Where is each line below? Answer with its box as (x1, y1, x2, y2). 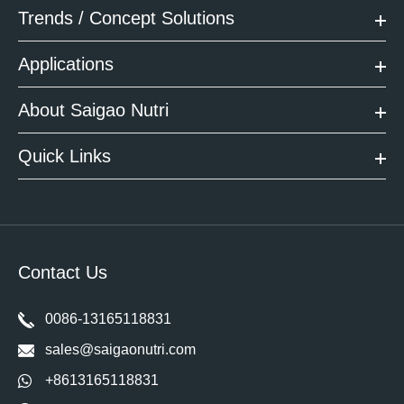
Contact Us (18, 262, 113, 282)
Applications (18, 53, 114, 74)
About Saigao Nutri (18, 99, 169, 120)
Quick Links (18, 145, 111, 166)
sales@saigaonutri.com (45, 341, 196, 357)
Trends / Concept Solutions (18, 7, 234, 28)
